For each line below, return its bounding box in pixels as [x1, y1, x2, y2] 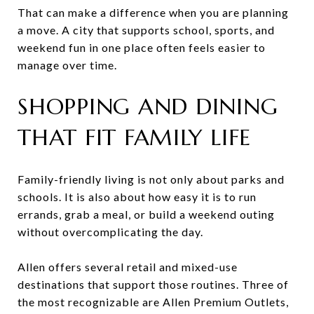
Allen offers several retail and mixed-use [18, 259, 238, 273]
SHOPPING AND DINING [18, 92, 278, 121]
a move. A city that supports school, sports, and [18, 22, 275, 36]
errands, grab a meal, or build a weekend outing [18, 207, 275, 221]
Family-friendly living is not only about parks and [18, 172, 285, 186]
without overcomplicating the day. [18, 224, 203, 238]
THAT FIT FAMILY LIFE [18, 123, 251, 151]
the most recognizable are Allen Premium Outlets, [18, 294, 289, 308]
